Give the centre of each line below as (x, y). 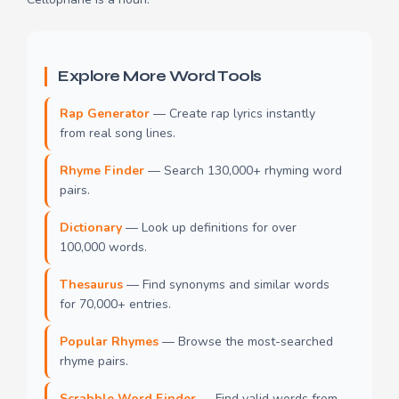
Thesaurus (91, 285)
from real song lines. (118, 134)
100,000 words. (103, 248)
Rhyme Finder (102, 171)
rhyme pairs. (94, 362)
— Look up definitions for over (209, 228)
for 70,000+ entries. (115, 305)
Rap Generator (105, 114)
